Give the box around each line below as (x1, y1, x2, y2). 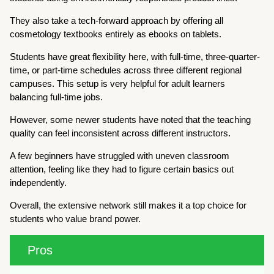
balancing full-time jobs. (10, 91, 103, 102)
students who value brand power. (10, 213, 141, 224)
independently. (10, 177, 67, 188)
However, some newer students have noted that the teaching (10, 114, 251, 125)
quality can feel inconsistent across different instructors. (10, 127, 234, 138)
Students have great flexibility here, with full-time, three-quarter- (10, 51, 261, 62)
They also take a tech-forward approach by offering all (10, 15, 224, 26)
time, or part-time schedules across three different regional (10, 64, 242, 75)
